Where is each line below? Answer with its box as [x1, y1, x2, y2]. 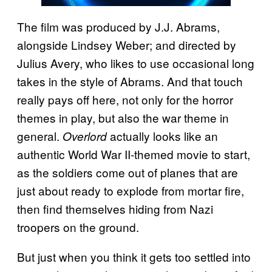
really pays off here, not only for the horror [17, 90, 233, 107]
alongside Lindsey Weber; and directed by [17, 36, 236, 53]
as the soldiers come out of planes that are [17, 163, 238, 180]
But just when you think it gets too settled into [17, 248, 251, 265]
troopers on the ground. [17, 218, 139, 235]
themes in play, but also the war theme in [17, 109, 229, 126]
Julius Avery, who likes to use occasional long [17, 54, 254, 71]
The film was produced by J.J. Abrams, [17, 18, 220, 35]
